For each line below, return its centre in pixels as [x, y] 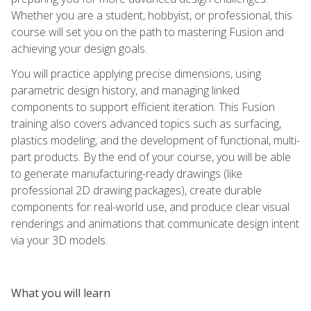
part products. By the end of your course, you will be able [151, 157]
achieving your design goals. [79, 48]
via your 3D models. [59, 240]
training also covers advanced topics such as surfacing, [146, 123]
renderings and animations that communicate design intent [155, 223]
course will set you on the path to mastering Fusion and [148, 32]
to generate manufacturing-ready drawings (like [127, 173]
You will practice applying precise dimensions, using [136, 73]
